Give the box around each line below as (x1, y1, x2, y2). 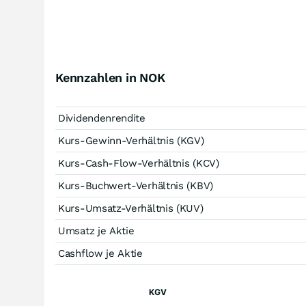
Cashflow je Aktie (58, 247, 143, 260)
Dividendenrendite (58, 112, 145, 124)
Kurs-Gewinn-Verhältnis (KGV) (58, 135, 204, 147)
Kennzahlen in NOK (55, 70, 165, 85)
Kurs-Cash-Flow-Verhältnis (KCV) (58, 157, 219, 169)
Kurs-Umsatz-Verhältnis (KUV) (58, 202, 204, 214)
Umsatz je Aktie (58, 225, 135, 237)
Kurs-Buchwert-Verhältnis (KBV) (58, 180, 213, 192)
